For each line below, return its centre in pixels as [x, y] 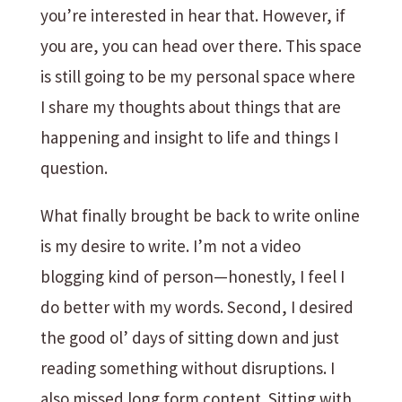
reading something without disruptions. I [187, 368]
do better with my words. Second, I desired [197, 307]
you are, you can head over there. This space [201, 46]
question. [74, 168]
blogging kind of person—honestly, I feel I [192, 276]
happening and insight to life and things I [189, 137]
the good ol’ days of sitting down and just [189, 337]
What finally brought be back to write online [200, 215]
